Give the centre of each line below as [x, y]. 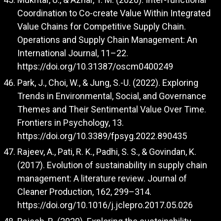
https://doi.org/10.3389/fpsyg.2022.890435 [102, 136]
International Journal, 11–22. [73, 53]
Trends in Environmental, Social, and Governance [112, 96]
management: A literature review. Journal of [102, 179]
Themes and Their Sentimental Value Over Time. [112, 109]
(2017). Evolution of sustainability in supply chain [112, 165]
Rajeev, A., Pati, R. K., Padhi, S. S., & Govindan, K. [107, 152]
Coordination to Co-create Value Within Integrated [114, 13]
